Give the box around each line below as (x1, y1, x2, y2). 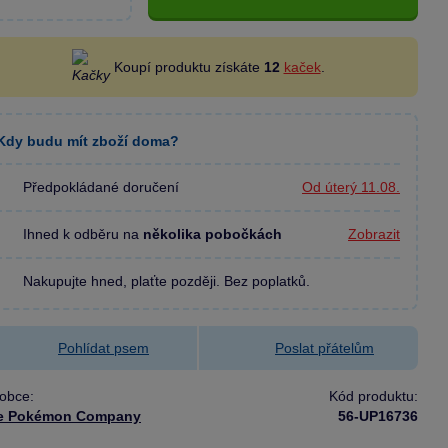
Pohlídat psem (58, 339, 149, 356)
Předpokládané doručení (23, 179, 180, 195)
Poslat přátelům (275, 339, 374, 356)
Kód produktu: (329, 387, 418, 404)
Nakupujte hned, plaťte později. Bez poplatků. (23, 272, 311, 289)
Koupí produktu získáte (113, 59, 264, 75)
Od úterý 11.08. (302, 179, 400, 196)
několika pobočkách (143, 225, 283, 242)
